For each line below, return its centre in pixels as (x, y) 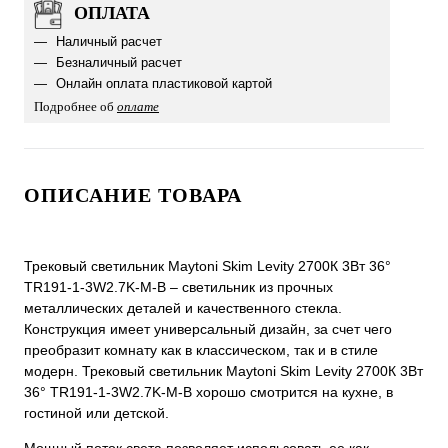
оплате (138, 106)
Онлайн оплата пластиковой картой (162, 83)
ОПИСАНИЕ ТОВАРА (133, 195)
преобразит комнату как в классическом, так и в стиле (201, 350)
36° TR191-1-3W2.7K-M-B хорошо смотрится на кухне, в (208, 392)
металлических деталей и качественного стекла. (183, 308)
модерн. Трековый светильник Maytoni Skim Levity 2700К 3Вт (223, 371)
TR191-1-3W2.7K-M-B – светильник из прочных (178, 287)
